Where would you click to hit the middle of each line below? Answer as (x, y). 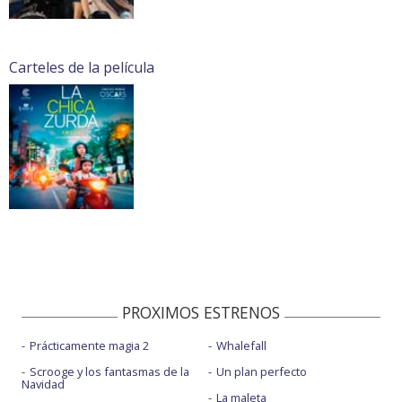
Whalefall (241, 346)
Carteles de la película (82, 68)
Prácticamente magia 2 (89, 346)
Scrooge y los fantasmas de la (109, 372)
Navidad (43, 385)
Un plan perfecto (261, 372)
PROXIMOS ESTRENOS (201, 313)
